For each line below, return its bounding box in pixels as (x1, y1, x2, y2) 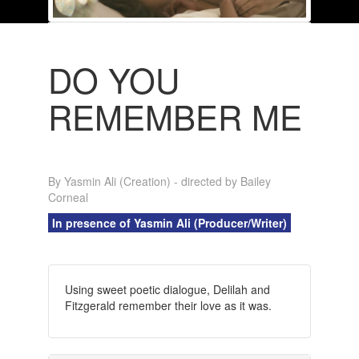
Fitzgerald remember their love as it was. (64, 296, 272, 313)
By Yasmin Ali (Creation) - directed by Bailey (47, 172, 271, 189)
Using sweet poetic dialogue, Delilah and (64, 280, 270, 297)
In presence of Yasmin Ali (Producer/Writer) (51, 214, 287, 231)
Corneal (47, 188, 88, 205)
